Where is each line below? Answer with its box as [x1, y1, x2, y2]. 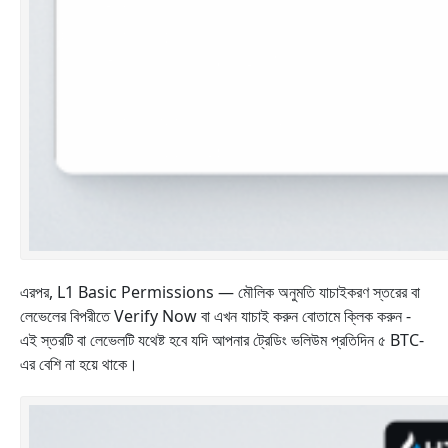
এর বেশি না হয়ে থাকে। [20, 353, 138, 375]
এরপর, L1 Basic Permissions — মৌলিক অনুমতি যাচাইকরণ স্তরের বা [20, 281, 420, 303]
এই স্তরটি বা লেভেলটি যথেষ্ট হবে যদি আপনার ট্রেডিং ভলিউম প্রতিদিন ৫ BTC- [20, 329, 424, 351]
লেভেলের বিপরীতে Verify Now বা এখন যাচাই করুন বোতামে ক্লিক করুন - [20, 305, 411, 327]
